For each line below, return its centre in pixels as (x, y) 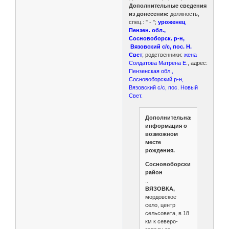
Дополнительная (169, 118)
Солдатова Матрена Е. (158, 63)
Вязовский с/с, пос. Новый (164, 87)
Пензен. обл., (147, 30)
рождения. (160, 151)
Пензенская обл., (151, 71)
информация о (166, 126)
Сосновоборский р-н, (157, 79)
